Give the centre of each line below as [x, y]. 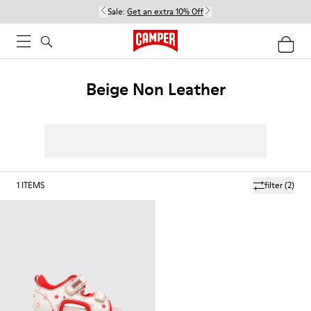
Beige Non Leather [155, 89]
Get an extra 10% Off [165, 11]
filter [274, 185]
